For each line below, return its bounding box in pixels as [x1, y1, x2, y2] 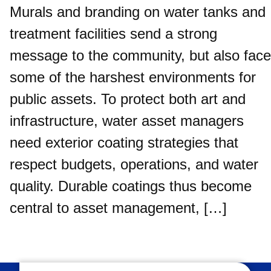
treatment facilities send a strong [10, 25, 217, 42]
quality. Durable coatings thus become [10, 178, 252, 195]
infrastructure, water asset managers [10, 113, 244, 129]
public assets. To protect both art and [10, 91, 246, 108]
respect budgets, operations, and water [10, 156, 258, 173]
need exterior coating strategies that [10, 134, 238, 151]
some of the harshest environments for [10, 69, 256, 86]
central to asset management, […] [10, 200, 227, 217]
